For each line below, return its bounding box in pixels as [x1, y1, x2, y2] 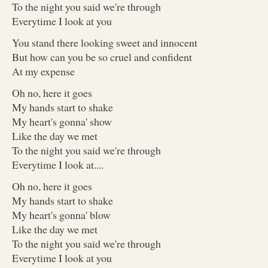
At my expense [12, 63, 75, 78]
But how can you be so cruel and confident [12, 49, 192, 64]
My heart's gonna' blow [12, 207, 111, 222]
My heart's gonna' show [12, 114, 112, 129]
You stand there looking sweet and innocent [12, 35, 197, 50]
